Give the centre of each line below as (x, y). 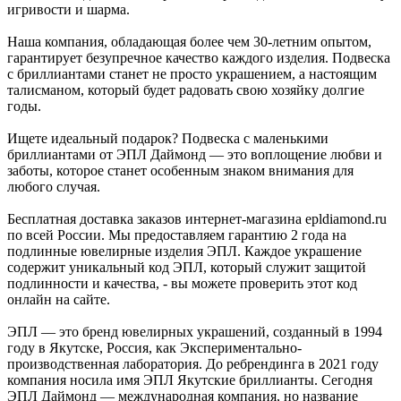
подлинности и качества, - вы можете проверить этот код (182, 283)
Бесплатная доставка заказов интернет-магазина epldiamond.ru (197, 218)
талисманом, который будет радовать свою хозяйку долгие (186, 90)
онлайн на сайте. (59, 299)
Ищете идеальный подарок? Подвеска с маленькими (168, 138)
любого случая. (54, 186)
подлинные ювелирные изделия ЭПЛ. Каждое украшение (184, 251)
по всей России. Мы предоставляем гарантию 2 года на (177, 235)
